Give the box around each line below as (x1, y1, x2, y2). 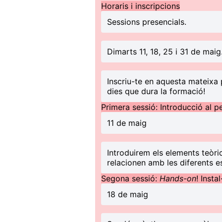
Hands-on (160, 173, 196, 183)
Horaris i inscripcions (101, 1, 180, 11)
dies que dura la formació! (107, 86, 205, 96)
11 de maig (107, 118, 147, 128)
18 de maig (107, 189, 151, 199)
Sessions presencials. (107, 17, 186, 27)
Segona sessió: (101, 173, 160, 183)
